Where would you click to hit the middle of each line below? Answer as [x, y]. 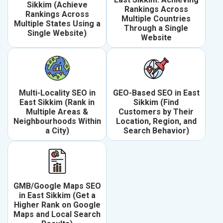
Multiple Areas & [57, 112]
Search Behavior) [156, 131]
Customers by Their [156, 112]
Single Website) [57, 33]
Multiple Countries [156, 19]
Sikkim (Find [156, 103]
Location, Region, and [156, 121]
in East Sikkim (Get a [57, 196]
